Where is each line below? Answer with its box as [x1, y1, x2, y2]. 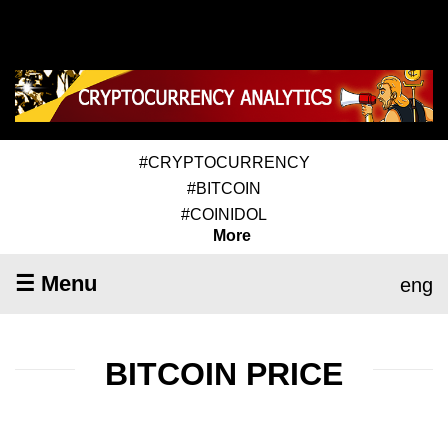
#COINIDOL [181, 205, 267, 223]
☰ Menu [15, 270, 97, 296]
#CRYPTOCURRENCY [138, 153, 310, 171]
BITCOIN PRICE [105, 355, 343, 392]
